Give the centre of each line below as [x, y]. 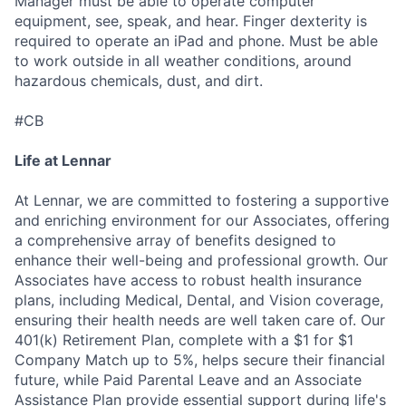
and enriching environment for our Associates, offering [202, 220]
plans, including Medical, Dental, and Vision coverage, [199, 300]
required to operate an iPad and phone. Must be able [196, 41]
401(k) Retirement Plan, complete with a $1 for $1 [184, 340]
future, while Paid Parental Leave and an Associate [188, 380]
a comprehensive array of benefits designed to [175, 240]
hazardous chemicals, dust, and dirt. [139, 81]
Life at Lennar [63, 160]
